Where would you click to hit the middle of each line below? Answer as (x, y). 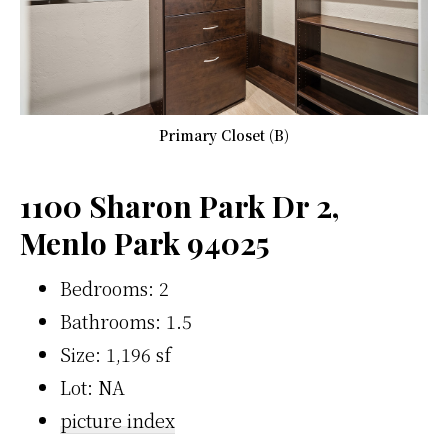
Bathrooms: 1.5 (126, 321)
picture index (117, 420)
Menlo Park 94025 (145, 243)
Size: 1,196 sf (115, 354)
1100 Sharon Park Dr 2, (179, 206)
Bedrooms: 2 (114, 288)
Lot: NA (92, 387)
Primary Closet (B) (224, 135)
